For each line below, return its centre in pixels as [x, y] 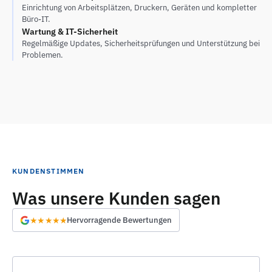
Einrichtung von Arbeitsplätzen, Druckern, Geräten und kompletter [139, 7]
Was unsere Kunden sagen [116, 198]
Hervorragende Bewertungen [120, 220]
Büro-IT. [36, 19]
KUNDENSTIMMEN [49, 171]
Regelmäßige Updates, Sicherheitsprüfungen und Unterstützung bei [141, 43]
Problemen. [42, 55]
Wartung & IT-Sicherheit [70, 31]
